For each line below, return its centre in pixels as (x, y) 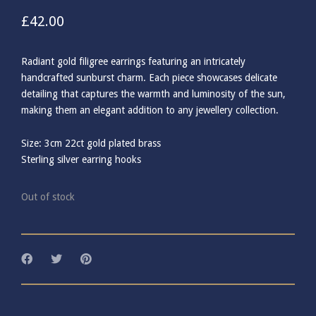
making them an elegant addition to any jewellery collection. (150, 110)
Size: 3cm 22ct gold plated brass (91, 144)
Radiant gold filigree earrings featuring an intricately (133, 62)
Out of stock (48, 197)
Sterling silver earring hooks (81, 160)
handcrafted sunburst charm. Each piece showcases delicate (149, 78)
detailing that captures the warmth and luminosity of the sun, (153, 94)
